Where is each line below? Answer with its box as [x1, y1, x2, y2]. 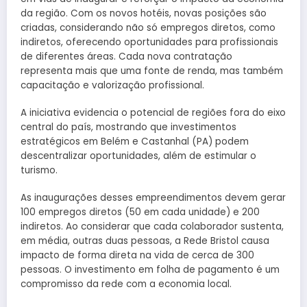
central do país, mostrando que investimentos [21, 121, 236, 134]
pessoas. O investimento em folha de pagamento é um [21, 263, 280, 277]
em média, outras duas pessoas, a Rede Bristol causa [21, 234, 269, 248]
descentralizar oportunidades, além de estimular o [21, 149, 256, 163]
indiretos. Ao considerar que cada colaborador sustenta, [21, 220, 284, 234]
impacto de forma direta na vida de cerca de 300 [21, 249, 254, 262]
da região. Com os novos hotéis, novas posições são [21, 6, 267, 20]
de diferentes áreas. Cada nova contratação [21, 49, 232, 63]
